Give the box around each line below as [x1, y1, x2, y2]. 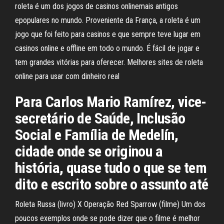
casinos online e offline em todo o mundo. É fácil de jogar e [15, 43, 199, 53]
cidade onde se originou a [15, 142, 162, 160]
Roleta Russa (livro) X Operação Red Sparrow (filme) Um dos [15, 199, 205, 209]
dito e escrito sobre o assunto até [15, 175, 208, 193]
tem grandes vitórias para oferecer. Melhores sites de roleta [15, 57, 203, 67]
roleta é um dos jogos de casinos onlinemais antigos [15, 1, 178, 11]
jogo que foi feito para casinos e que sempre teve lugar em [15, 29, 200, 39]
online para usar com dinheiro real [15, 71, 119, 81]
